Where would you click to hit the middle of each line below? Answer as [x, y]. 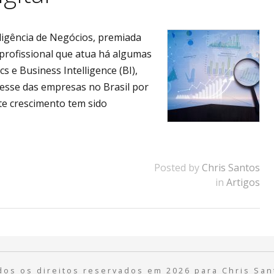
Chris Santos [231, 168]
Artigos [243, 182]
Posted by [178, 168]
